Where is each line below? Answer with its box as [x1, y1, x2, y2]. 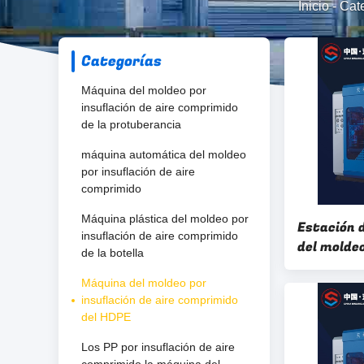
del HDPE [81, 310, 131, 323]
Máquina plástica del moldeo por [81, 212, 249, 225]
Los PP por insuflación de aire [81, 340, 235, 353]
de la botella [81, 246, 144, 259]
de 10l [297, 296, 336, 315]
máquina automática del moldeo [81, 148, 246, 161]
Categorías [81, 50, 162, 72]
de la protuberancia [81, 118, 181, 131]
